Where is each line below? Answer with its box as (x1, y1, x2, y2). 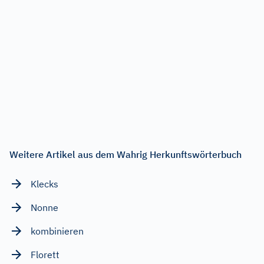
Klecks (31, 177, 58, 190)
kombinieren (31, 225, 84, 237)
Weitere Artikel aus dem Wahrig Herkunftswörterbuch (9, 148, 242, 160)
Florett (31, 248, 60, 260)
